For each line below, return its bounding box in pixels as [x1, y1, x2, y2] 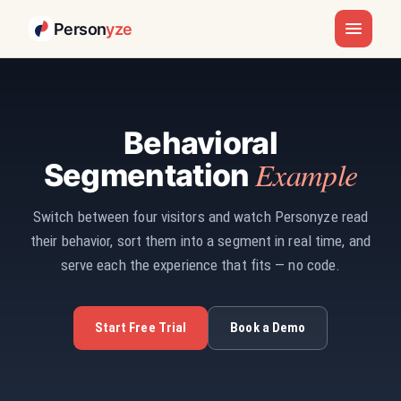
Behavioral [123, 124, 278, 161]
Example [254, 154, 358, 194]
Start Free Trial [94, 320, 187, 336]
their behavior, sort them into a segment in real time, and [30, 232, 371, 250]
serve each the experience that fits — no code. [60, 256, 341, 274]
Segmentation [43, 157, 255, 193]
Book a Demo [230, 320, 306, 336]
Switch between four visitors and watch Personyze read [32, 208, 369, 226]
